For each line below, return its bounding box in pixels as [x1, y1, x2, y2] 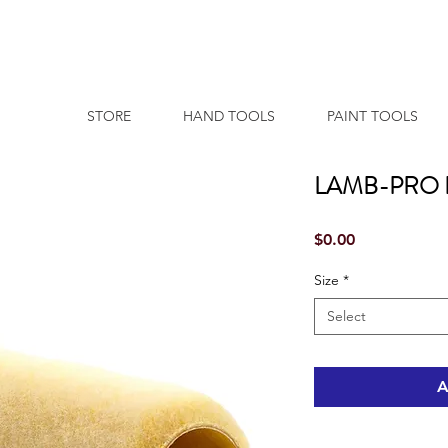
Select [327, 307, 366, 326]
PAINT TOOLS [327, 107, 418, 126]
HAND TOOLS [183, 107, 275, 126]
